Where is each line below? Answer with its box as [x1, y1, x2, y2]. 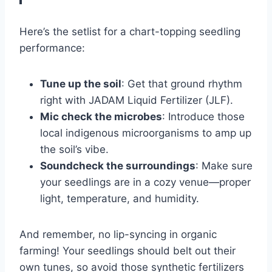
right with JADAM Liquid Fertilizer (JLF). [40, 94, 233, 107]
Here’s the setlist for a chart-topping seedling [19, 25, 240, 38]
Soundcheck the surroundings [40, 160, 195, 172]
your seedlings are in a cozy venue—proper [40, 176, 251, 189]
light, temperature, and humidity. [40, 192, 199, 205]
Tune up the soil [40, 78, 121, 90]
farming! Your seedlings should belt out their [19, 245, 236, 257]
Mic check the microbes [40, 110, 162, 123]
